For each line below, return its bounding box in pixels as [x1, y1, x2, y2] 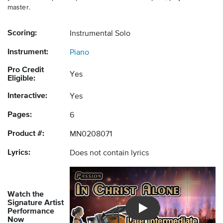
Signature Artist [7, 199, 64, 208]
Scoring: [7, 29, 37, 38]
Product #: [7, 130, 44, 138]
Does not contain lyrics [70, 149, 149, 158]
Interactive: [7, 92, 47, 101]
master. [7, 4, 30, 11]
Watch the [7, 191, 44, 199]
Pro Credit [7, 66, 44, 75]
